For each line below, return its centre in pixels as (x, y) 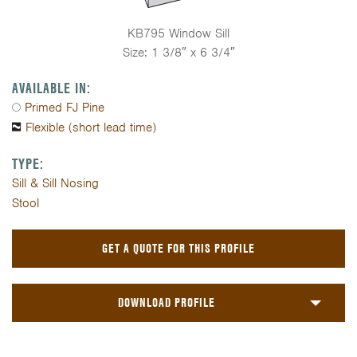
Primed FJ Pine (65, 108)
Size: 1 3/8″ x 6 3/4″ (178, 53)
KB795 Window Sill (178, 33)
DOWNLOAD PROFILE (167, 302)
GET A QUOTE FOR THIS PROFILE (178, 248)
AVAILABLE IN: (51, 88)
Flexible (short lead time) (91, 127)
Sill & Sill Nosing (55, 183)
